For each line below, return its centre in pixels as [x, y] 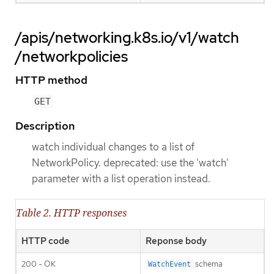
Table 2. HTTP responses [71, 213]
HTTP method [51, 80]
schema [208, 264]
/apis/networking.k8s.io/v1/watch [127, 37]
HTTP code [46, 241]
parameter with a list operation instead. [121, 178]
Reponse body [176, 241]
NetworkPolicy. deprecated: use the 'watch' [130, 162]
